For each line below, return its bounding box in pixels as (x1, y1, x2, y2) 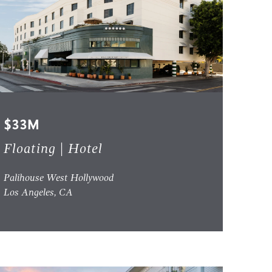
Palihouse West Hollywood (4, 174, 115, 184)
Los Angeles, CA (4, 188, 73, 199)
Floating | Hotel (4, 143, 103, 157)
